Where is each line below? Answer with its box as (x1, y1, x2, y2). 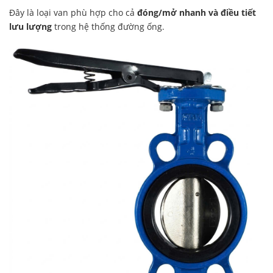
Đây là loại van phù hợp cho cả (9, 7, 137, 19)
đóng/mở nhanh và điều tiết (137, 7, 256, 19)
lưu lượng (9, 21, 52, 33)
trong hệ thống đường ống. (52, 21, 165, 33)
